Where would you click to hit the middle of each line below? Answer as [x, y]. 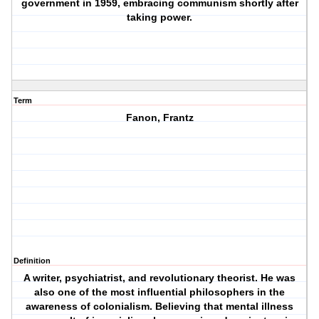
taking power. [160, 17]
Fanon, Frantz [159, 118]
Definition [32, 261]
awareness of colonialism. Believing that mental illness [160, 307]
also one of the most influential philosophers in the [160, 292]
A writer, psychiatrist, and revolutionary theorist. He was [160, 278]
